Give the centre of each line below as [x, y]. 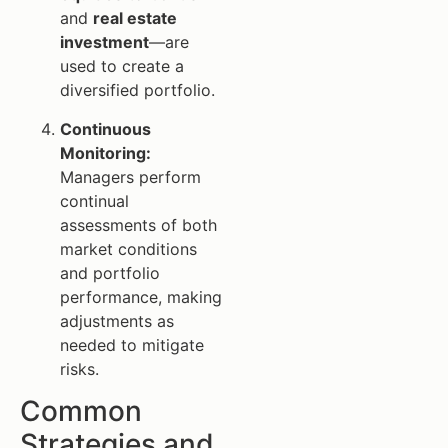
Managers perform [130, 176]
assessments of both [138, 224]
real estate [135, 18]
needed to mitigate [132, 344]
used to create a [122, 66]
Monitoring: [105, 152]
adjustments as [117, 320]
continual [94, 200]
